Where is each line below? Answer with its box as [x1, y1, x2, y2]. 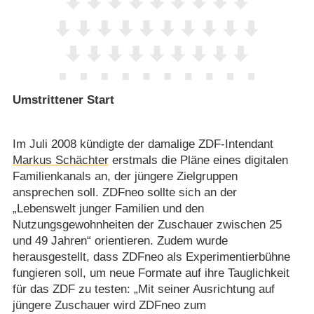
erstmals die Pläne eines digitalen [108, 153, 288, 167]
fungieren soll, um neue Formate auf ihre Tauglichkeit [12, 266, 289, 280]
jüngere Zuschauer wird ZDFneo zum [12, 298, 206, 312]
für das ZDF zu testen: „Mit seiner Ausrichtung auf [12, 282, 275, 296]
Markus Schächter [12, 153, 109, 167]
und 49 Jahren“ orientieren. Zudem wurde [12, 233, 228, 247]
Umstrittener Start [12, 93, 114, 107]
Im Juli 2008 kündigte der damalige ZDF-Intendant [12, 137, 273, 151]
